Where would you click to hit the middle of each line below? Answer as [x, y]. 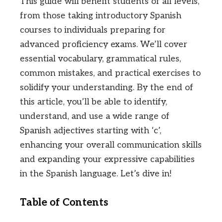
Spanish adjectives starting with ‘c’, [90, 131]
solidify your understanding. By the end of [107, 87]
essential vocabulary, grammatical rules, [100, 59]
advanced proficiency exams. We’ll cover [104, 44]
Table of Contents [64, 202]
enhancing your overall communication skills [111, 145]
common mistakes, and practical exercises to [110, 73]
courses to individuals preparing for [93, 30]
